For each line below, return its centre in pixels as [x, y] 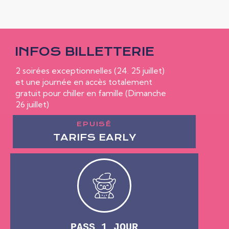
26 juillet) [32, 104]
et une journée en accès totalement [84, 82]
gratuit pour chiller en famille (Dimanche [91, 93]
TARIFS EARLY [94, 137]
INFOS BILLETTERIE [85, 52]
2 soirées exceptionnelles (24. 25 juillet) [90, 70]
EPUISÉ [94, 124]
